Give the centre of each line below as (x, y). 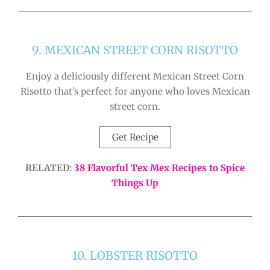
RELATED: (50, 168)
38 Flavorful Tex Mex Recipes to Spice (159, 168)
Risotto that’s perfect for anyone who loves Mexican (135, 92)
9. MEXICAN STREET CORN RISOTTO (135, 50)
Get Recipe (135, 137)
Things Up (135, 183)
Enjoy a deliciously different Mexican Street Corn (135, 77)
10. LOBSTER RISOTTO (135, 255)
